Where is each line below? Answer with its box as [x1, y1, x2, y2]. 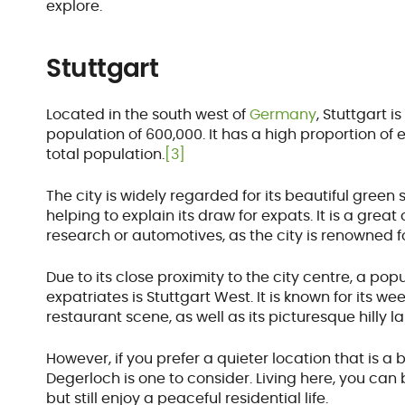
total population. [46, 144, 165, 165]
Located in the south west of [46, 104, 250, 126]
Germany [250, 104, 317, 126]
